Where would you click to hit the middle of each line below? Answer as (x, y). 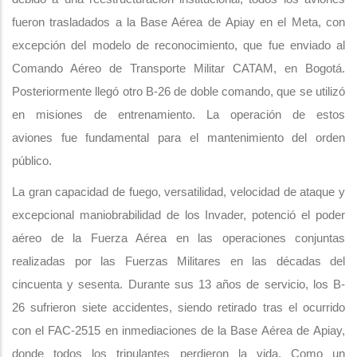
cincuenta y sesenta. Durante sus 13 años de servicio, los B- (178, 284)
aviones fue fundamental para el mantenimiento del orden (178, 137)
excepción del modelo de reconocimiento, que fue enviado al (178, 45)
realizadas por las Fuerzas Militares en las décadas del (178, 261)
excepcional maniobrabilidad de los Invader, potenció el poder (178, 215)
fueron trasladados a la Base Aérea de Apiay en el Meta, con (178, 22)
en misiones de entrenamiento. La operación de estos (178, 114)
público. (32, 161)
